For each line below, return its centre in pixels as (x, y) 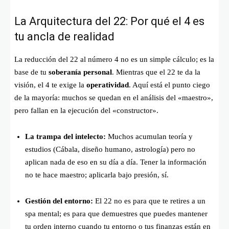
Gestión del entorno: (59, 201)
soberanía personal (80, 72)
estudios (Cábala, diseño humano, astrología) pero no (110, 149)
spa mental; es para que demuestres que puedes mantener (116, 213)
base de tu (31, 72)
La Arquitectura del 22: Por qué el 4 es (109, 21)
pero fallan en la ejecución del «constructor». (86, 110)
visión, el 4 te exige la (50, 85)
